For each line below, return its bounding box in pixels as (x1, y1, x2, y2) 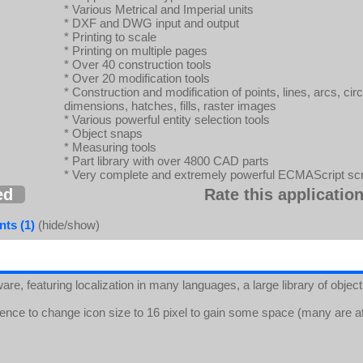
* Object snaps (64, 126, 143, 140)
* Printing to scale (64, 30, 156, 44)
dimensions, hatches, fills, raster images (64, 99, 276, 113)
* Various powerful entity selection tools (64, 113, 270, 126)
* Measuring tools (64, 140, 156, 154)
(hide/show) (35, 218, 100, 232)
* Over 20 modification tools (64, 71, 210, 85)
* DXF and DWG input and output (64, 16, 239, 30)
